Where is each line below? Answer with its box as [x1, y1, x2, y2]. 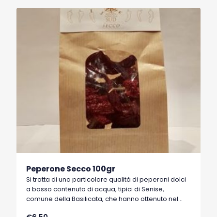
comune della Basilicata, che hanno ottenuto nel [26, 194, 179, 203]
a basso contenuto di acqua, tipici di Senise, [26, 184, 165, 194]
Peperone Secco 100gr [26, 163, 116, 174]
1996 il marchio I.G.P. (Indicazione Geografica [26, 203, 168, 213]
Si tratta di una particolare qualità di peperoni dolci [26, 174, 186, 184]
